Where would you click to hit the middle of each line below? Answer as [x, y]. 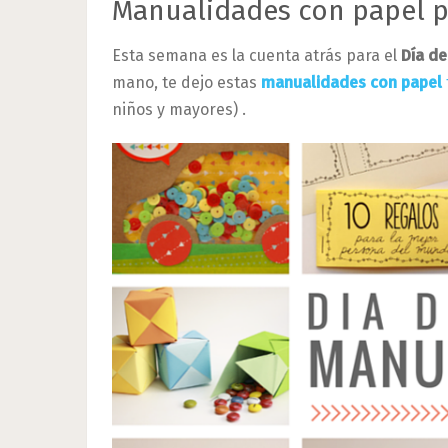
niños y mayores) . [179, 109]
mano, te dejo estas [186, 82]
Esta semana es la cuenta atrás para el [256, 55]
